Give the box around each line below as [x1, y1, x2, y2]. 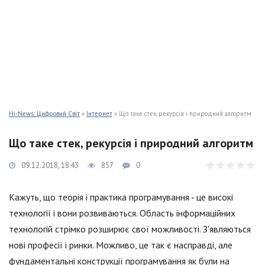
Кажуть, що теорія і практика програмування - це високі [9, 191, 233, 203]
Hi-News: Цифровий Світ [9, 109, 80, 118]
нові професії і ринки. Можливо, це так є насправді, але [9, 239, 232, 251]
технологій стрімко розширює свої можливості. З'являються [9, 223, 251, 235]
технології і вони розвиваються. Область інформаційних [9, 207, 235, 219]
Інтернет [86, 109, 112, 118]
